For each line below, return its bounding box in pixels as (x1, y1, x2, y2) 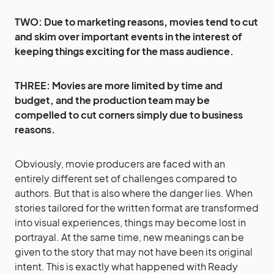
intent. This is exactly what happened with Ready (15, 259, 238, 273)
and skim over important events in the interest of (15, 29, 242, 43)
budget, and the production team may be (15, 93, 210, 106)
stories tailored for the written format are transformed (15, 201, 259, 214)
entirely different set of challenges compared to (15, 171, 237, 185)
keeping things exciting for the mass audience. (15, 44, 234, 57)
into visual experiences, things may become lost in (15, 215, 246, 229)
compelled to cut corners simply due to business (15, 108, 243, 121)
